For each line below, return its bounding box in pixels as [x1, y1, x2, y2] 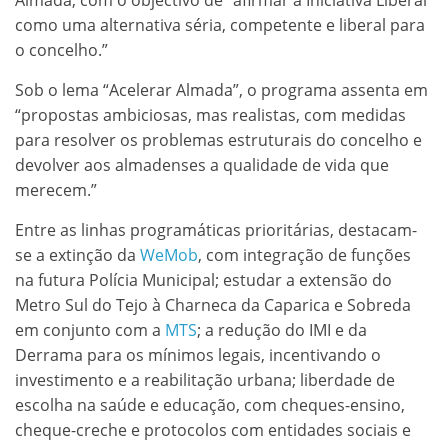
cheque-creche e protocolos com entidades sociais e [15, 418, 411, 441]
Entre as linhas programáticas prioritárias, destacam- [15, 218, 417, 241]
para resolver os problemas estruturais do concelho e [15, 128, 422, 151]
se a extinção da [15, 243, 140, 266]
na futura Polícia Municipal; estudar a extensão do [15, 268, 392, 291]
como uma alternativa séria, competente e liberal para [15, 13, 425, 36]
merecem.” [15, 178, 97, 201]
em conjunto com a [15, 318, 165, 341]
